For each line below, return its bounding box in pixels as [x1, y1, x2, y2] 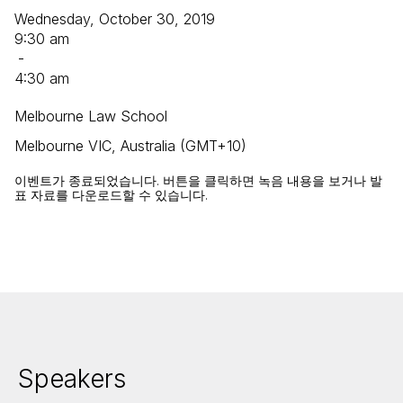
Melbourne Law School [14, 107, 167, 125]
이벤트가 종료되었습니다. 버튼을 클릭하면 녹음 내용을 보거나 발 [14, 173, 382, 188]
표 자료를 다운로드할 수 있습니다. [14, 187, 208, 202]
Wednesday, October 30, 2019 [14, 10, 215, 28]
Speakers [18, 363, 126, 394]
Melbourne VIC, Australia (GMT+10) [14, 137, 246, 155]
